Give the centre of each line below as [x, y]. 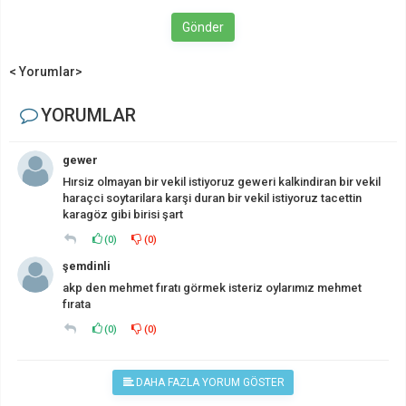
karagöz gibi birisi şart [123, 214]
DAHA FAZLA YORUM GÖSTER [210, 382]
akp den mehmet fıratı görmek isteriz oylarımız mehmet [212, 287]
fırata [77, 304]
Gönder [203, 27]
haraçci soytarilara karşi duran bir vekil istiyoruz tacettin [212, 198]
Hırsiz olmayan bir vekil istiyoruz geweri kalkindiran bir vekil [222, 181]
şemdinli [87, 266]
